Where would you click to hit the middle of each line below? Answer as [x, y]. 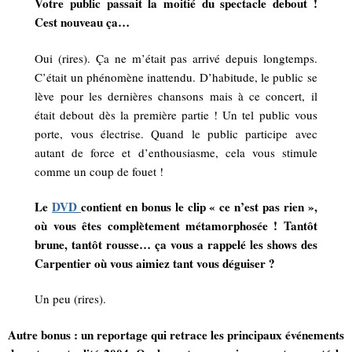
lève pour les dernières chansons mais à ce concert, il [176, 95]
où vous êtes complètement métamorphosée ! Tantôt [176, 226]
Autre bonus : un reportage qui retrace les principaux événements [176, 334]
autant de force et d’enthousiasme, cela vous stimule [176, 152]
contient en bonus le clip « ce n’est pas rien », [199, 207]
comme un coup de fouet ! [99, 171]
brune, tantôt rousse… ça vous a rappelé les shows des [176, 245]
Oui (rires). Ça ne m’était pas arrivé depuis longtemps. [176, 58]
